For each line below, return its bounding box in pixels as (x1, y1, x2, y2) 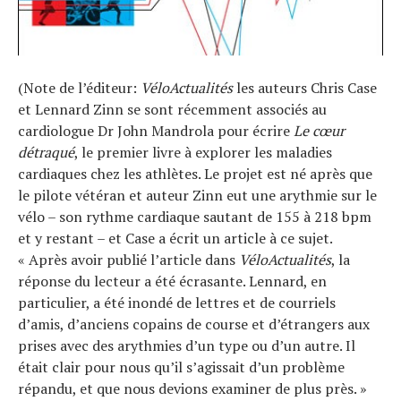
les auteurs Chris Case (233, 77, 377, 98)
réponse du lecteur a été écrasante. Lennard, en (18, 270, 327, 291)
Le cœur (294, 120, 345, 141)
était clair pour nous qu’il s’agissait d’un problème (18, 356, 345, 377)
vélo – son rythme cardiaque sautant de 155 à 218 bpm (18, 206, 371, 226)
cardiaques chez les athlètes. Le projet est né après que (18, 163, 372, 183)
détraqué (18, 141, 74, 162)
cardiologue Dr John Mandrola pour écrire (18, 120, 294, 141)
